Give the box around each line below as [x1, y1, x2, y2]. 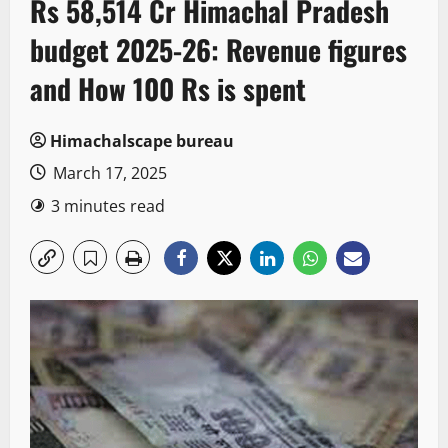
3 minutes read [51, 195, 165, 218]
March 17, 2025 [49, 162, 167, 185]
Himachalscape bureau [50, 130, 234, 153]
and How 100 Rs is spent [30, 68, 306, 110]
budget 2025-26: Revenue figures [30, 29, 407, 71]
